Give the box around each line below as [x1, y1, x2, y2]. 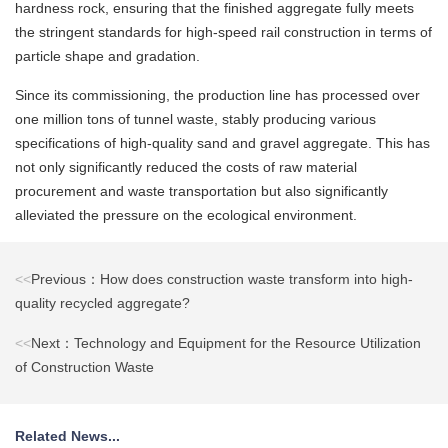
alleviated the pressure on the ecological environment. [15, 207, 357, 224]
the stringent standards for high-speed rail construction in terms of [15, 24, 432, 41]
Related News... [15, 428, 120, 445]
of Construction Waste [15, 359, 154, 376]
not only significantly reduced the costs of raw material [15, 159, 357, 176]
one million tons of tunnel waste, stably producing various [15, 111, 376, 128]
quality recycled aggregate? [15, 295, 190, 312]
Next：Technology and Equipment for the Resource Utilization [31, 335, 421, 352]
